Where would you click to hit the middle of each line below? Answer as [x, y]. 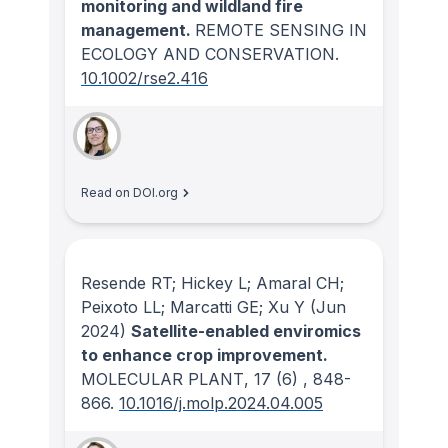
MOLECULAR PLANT [162, 378]
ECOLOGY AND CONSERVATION [208, 54]
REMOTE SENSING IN [281, 30]
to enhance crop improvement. [204, 354]
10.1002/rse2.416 [144, 78]
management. [138, 30]
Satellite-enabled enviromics [246, 330]
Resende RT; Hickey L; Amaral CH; [212, 282]
